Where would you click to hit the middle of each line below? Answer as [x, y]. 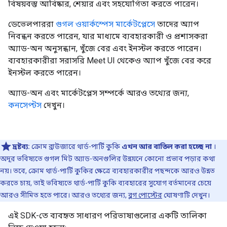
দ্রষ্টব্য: [21, 146]
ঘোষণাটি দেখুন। [186, 195]
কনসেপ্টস [25, 105]
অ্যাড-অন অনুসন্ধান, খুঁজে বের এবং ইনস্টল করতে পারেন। [105, 48]
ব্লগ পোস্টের [145, 195]
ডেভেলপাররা [32, 24]
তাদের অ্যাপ [177, 24]
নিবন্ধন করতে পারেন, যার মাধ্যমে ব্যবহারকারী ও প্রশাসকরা [108, 36]
